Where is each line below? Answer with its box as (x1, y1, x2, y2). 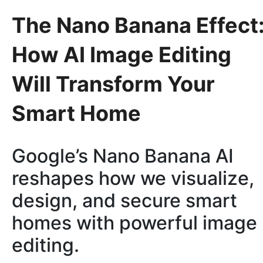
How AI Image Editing (12, 41, 231, 68)
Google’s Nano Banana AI (12, 144, 234, 168)
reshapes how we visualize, (12, 167, 254, 190)
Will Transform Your (12, 70, 215, 97)
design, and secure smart (12, 189, 237, 213)
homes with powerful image (12, 211, 257, 235)
